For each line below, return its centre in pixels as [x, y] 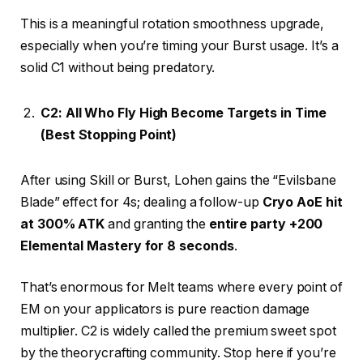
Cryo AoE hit [302, 202]
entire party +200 [266, 224]
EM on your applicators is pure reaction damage [165, 310]
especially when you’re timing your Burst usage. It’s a [179, 46]
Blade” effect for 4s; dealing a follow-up [141, 202]
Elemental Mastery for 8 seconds [127, 246]
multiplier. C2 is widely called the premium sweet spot [178, 331]
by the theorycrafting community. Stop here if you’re [178, 353]
